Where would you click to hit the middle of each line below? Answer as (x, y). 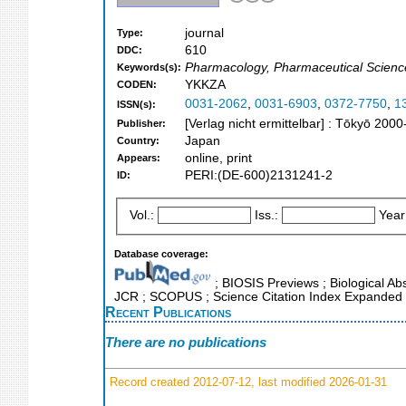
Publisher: (141, 124)
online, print (218, 159)
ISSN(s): (136, 105)
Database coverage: (161, 253)
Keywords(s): (149, 68)
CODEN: (137, 85)
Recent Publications (168, 311)
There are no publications (186, 343)
